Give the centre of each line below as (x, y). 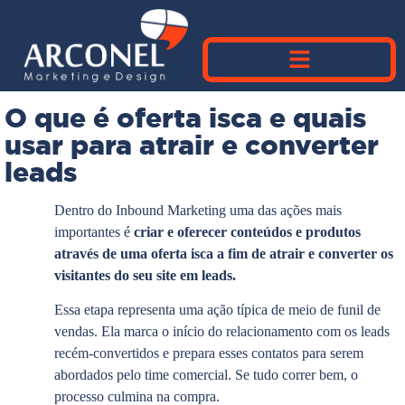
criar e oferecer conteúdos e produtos (247, 231)
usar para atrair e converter (192, 145)
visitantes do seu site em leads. (145, 275)
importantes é (94, 231)
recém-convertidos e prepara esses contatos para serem (209, 353)
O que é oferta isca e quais (185, 118)
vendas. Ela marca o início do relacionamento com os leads (222, 332)
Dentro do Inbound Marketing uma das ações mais (198, 210)
